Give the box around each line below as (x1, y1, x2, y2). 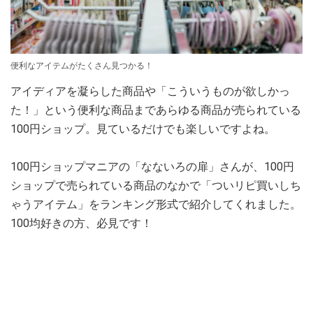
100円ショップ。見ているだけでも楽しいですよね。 (10, 122, 275, 136)
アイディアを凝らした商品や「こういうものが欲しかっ (10, 84, 290, 98)
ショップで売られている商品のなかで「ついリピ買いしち (10, 178, 301, 192)
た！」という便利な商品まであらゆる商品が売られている (10, 103, 301, 117)
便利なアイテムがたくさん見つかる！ (10, 60, 153, 71)
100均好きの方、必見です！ (10, 216, 152, 230)
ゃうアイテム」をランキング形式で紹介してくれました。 (10, 197, 301, 211)
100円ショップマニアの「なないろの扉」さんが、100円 (10, 159, 294, 173)
